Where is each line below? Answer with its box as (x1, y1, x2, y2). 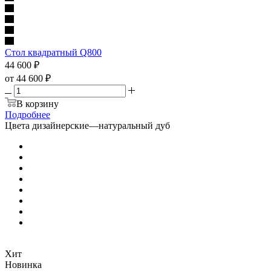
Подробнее (5, 109, 50, 120)
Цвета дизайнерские (5, 120, 89, 131)
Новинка (5, 259, 42, 270)
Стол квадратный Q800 (5, 47, 102, 57)
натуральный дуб (99, 120, 170, 131)
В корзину (16, 98, 59, 109)
